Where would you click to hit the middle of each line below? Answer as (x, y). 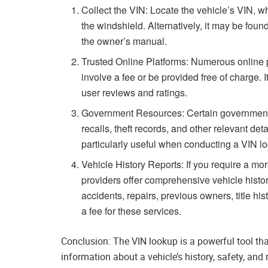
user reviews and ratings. (135, 93)
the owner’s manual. (124, 41)
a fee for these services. (132, 211)
